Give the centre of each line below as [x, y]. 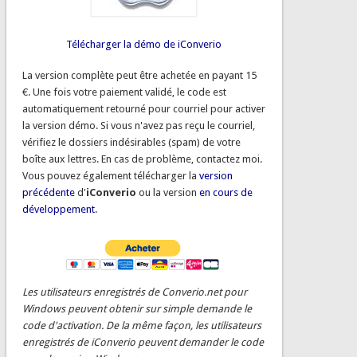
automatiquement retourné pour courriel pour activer [143, 108]
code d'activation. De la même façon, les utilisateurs [141, 325]
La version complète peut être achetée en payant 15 [139, 75]
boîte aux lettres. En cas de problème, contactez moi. [142, 159]
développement [58, 209]
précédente [48, 192]
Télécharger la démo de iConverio [144, 44]
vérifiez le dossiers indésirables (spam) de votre [131, 142]
